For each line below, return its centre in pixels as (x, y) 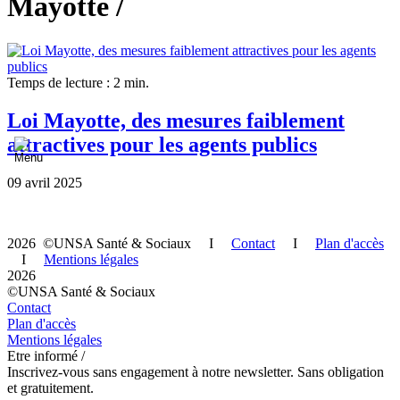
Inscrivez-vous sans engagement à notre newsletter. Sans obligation (196, 371)
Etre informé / (46, 355)
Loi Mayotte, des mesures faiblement (176, 120)
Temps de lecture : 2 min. (78, 82)
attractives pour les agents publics (162, 144)
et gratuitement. (50, 387)
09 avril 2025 (45, 182)
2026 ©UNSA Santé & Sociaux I (119, 243)
